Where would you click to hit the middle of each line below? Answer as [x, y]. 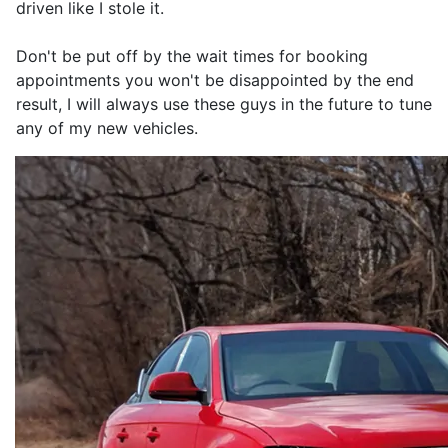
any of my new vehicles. [107, 128]
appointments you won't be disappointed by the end [215, 80]
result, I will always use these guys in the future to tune [224, 104]
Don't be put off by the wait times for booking [192, 56]
